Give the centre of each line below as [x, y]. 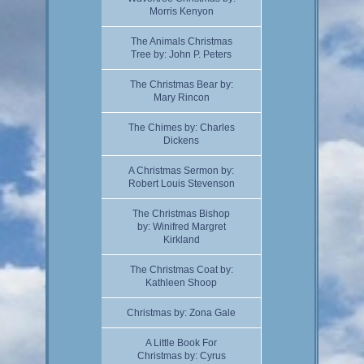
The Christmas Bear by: [181, 84]
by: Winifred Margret [181, 226]
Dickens [181, 140]
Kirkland [181, 239]
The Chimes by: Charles [181, 127]
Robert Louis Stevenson [181, 183]
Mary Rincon [181, 97]
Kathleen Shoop [181, 282]
